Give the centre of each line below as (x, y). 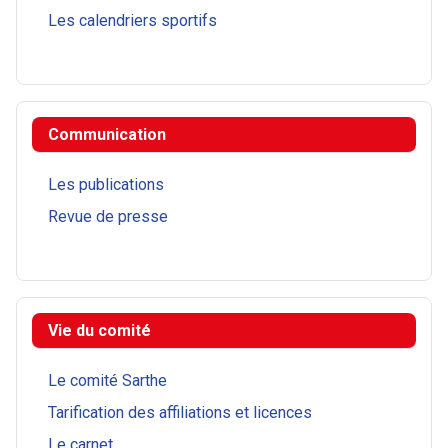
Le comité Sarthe (107, 381)
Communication (107, 135)
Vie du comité (99, 331)
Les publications (106, 185)
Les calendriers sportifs (132, 21)
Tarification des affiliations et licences (180, 413)
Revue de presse (108, 217)
